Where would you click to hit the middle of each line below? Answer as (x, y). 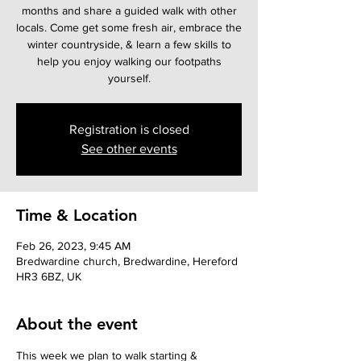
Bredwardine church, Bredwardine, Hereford (127, 261)
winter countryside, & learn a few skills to (129, 45)
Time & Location (77, 216)
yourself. (129, 79)
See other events (129, 149)
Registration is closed (129, 130)
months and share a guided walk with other (129, 11)
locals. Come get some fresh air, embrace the (129, 28)
